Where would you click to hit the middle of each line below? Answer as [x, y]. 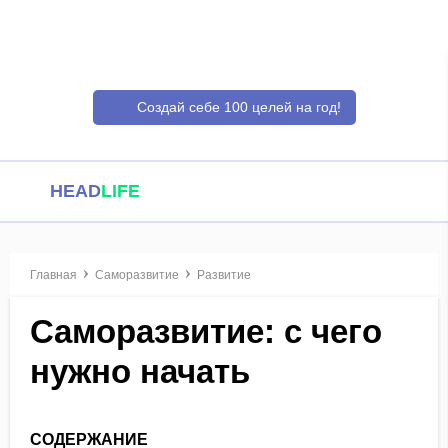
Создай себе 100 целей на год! [238, 107]
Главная [53, 275]
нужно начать [140, 371]
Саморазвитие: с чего [206, 331]
